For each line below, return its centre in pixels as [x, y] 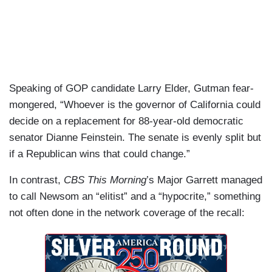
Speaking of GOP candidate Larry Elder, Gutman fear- [131, 89]
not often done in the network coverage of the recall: [128, 213]
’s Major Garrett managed [204, 180]
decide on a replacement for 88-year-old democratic [126, 121]
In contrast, [36, 180]
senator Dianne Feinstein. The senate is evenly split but [135, 138]
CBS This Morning [105, 180]
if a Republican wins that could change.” [100, 154]
